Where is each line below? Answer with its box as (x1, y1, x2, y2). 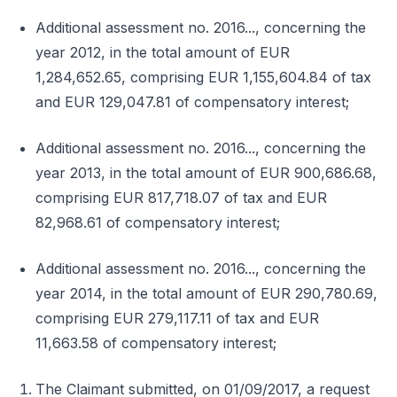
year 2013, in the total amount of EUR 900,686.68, (35, 164, 377, 182)
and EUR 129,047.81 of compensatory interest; (35, 93, 349, 111)
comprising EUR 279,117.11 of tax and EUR (35, 309, 319, 327)
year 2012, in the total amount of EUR (35, 43, 290, 61)
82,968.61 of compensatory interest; (35, 214, 280, 231)
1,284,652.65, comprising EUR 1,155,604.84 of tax (35, 68, 371, 86)
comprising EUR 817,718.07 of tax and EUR (35, 189, 327, 206)
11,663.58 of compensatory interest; (35, 334, 276, 352)
